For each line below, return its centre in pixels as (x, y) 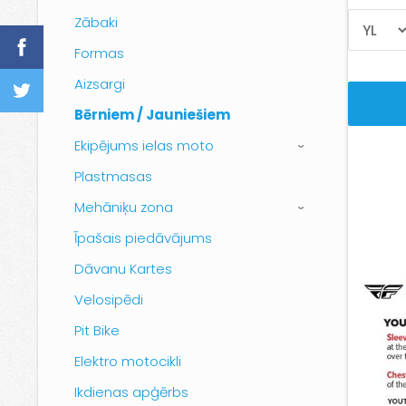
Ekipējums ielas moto (144, 145)
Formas (99, 53)
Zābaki (96, 22)
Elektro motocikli (128, 361)
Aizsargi (100, 84)
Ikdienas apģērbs (131, 392)
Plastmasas (113, 176)
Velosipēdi (109, 300)
